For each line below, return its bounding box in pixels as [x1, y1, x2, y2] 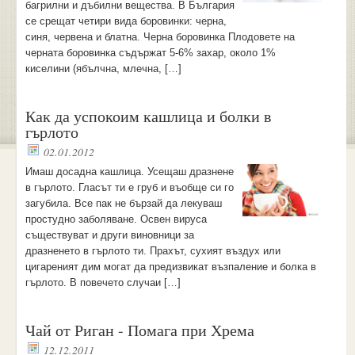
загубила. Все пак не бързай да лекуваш [25, 197, 222, 209]
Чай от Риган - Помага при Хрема [25, 319, 254, 341]
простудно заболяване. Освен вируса [25, 213, 207, 225]
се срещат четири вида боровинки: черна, [25, 15, 227, 27]
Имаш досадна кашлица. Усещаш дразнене [25, 166, 234, 177]
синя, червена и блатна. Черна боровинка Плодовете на [25, 31, 295, 43]
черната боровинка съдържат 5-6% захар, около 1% [25, 47, 276, 59]
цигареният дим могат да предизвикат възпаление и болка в [25, 261, 316, 273]
